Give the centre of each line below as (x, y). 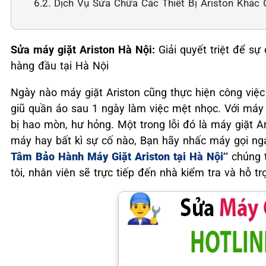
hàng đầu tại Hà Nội (60, 65)
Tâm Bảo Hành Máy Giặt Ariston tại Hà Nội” (119, 156)
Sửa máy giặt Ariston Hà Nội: (85, 49)
